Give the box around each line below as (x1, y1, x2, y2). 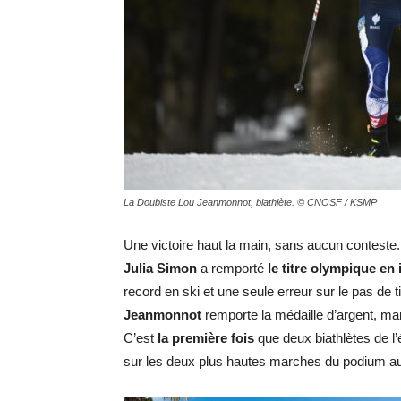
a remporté (197, 260, 268, 276)
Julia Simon (124, 260, 197, 276)
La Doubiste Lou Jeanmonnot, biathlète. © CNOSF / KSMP (124, 197, 377, 208)
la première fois (158, 330, 254, 346)
